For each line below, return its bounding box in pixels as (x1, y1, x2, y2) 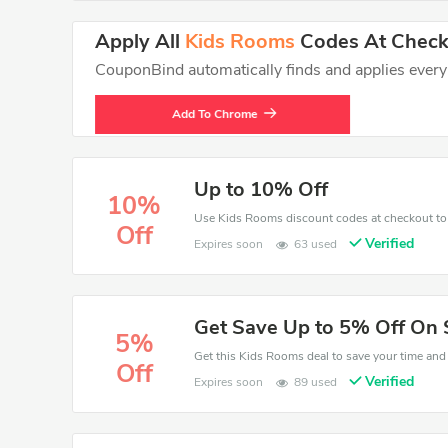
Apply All (95, 28, 185, 55)
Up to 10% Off (194, 176, 329, 203)
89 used (294, 374, 338, 390)
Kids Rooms (185, 28, 295, 55)
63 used (294, 236, 338, 252)
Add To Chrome (172, 106, 257, 122)
